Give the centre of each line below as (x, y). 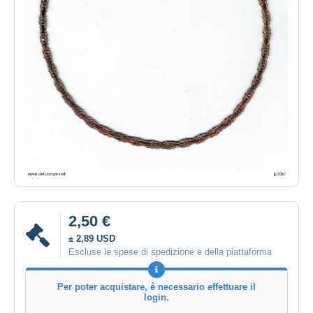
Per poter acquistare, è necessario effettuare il (156, 287)
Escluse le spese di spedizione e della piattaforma (170, 252)
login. (156, 298)
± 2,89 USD (92, 239)
